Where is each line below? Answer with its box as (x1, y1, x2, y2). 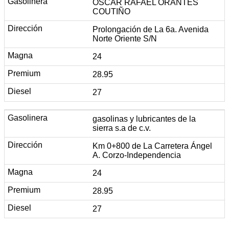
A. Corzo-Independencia (93, 150, 181, 159)
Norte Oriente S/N (93, 34, 157, 43)
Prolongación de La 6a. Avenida (93, 25, 209, 34)
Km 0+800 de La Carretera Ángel (93, 141, 212, 150)
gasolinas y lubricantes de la (93, 114, 196, 123)
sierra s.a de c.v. (93, 123, 151, 132)
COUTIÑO (93, 7, 130, 16)
